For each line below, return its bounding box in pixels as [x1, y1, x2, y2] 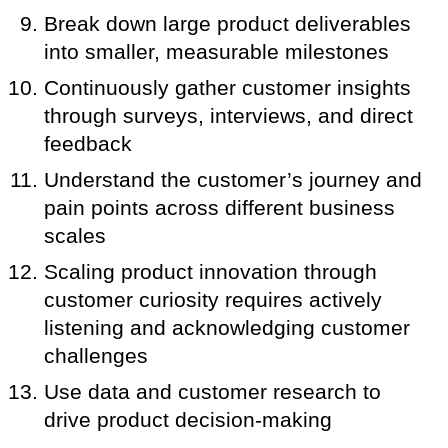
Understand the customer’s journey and [44, 168, 423, 191]
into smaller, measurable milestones [44, 40, 390, 63]
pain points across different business [44, 196, 396, 219]
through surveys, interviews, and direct [44, 104, 414, 127]
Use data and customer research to [44, 380, 382, 403]
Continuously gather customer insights [44, 76, 412, 99]
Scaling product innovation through [44, 260, 378, 283]
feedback [44, 132, 133, 155]
